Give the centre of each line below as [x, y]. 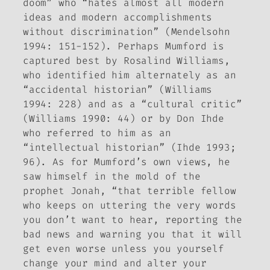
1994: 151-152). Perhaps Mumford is [124, 46]
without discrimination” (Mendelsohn [127, 31]
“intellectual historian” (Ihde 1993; [130, 147]
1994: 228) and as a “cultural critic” [133, 104]
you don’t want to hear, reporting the [133, 219]
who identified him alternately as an [130, 75]
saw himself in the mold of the [112, 176]
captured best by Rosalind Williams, [127, 60]
